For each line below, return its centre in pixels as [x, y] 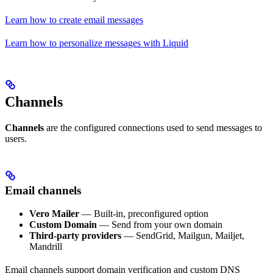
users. [16, 138]
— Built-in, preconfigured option [144, 214]
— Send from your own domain [160, 225]
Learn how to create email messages [74, 19]
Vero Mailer [54, 214]
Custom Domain [63, 225]
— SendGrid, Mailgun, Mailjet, [183, 236]
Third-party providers [75, 236]
